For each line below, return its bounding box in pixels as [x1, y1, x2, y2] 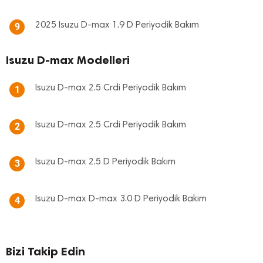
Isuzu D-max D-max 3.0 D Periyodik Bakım [35, 194, 207, 204]
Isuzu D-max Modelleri [6, 53, 130, 67]
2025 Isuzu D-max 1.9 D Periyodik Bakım [35, 21, 199, 30]
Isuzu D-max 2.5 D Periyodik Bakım [35, 157, 176, 167]
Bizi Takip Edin [6, 244, 85, 258]
